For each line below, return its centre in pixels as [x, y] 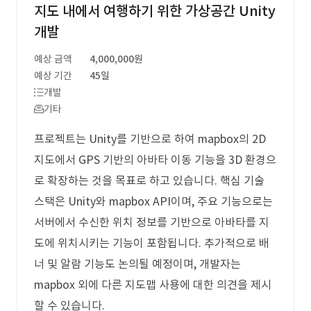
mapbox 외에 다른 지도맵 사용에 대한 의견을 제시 [153, 285]
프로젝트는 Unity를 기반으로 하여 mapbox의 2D [150, 139]
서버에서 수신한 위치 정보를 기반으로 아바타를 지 [152, 222]
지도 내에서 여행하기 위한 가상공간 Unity [155, 11]
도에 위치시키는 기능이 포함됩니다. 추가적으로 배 [152, 243]
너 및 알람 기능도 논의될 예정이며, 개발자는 [137, 264]
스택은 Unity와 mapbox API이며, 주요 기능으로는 [153, 201]
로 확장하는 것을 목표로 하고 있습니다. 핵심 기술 [149, 180]
